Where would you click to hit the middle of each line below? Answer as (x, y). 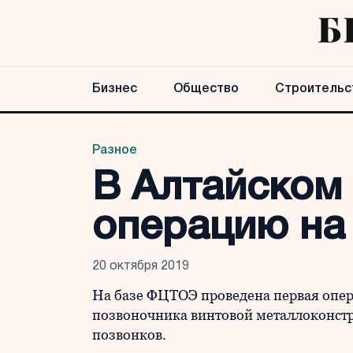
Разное (115, 150)
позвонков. (129, 334)
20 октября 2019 (141, 266)
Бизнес (115, 89)
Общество (206, 89)
